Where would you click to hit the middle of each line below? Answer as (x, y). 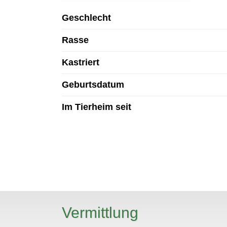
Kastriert (81, 63)
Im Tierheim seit (97, 107)
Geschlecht (86, 18)
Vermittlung (100, 213)
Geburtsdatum (93, 85)
